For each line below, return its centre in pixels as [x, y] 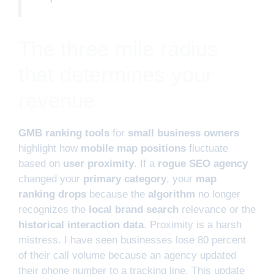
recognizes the [54, 209]
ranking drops [52, 194]
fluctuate [207, 148]
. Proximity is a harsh [193, 224]
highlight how [50, 148]
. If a [146, 163]
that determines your [116, 74]
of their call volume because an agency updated [127, 255]
